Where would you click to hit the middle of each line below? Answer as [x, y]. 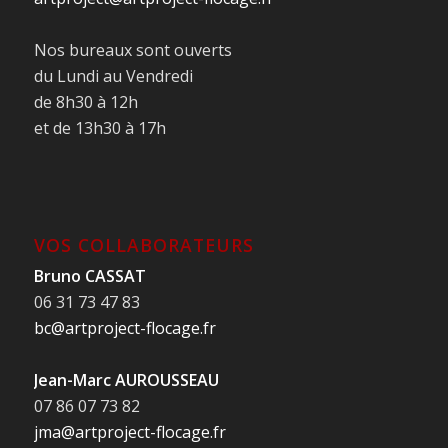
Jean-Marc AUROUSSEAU [126, 380]
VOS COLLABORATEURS [143, 245]
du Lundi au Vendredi [113, 76]
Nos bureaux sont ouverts [132, 50]
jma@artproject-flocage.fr [129, 432]
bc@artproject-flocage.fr [124, 328]
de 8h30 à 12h [85, 102]
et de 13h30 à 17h [99, 128]
